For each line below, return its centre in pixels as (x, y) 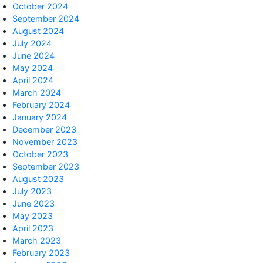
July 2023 (32, 191)
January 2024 (40, 117)
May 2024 (33, 68)
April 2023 (33, 228)
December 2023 (44, 129)
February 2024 (41, 105)
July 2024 (32, 43)
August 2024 (38, 31)
